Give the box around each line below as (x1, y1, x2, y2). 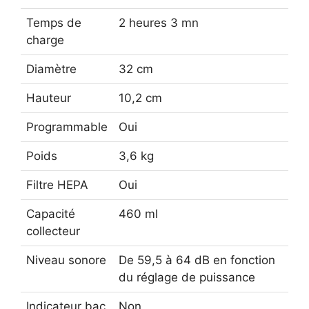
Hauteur (26, 90, 71, 105)
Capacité (26, 206, 75, 221)
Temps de (26, 15, 81, 30)
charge (26, 32, 64, 47)
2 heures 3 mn (119, 15, 199, 30)
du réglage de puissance (119, 270, 255, 284)
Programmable (26, 119, 108, 134)
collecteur (26, 223, 80, 238)
